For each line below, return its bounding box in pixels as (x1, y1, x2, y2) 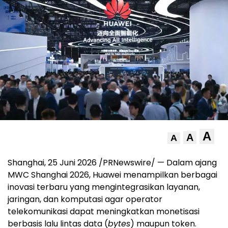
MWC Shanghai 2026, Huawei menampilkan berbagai (8, 169, 217, 181)
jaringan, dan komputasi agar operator (8, 193, 162, 206)
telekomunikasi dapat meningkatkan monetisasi (8, 206, 199, 218)
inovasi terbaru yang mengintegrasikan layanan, (8, 181, 200, 193)
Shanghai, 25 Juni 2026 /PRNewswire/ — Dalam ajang (8, 157, 217, 169)
